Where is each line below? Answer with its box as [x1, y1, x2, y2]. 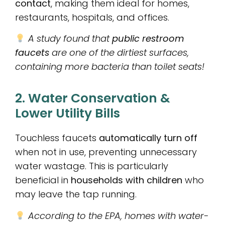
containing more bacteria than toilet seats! [15, 60, 204, 73]
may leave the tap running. [15, 188, 137, 201]
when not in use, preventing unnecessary [15, 146, 197, 159]
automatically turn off [99, 132, 197, 145]
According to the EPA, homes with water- [28, 209, 208, 222]
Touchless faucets [15, 132, 99, 145]
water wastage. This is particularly [15, 160, 168, 173]
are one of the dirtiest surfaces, [49, 46, 189, 59]
